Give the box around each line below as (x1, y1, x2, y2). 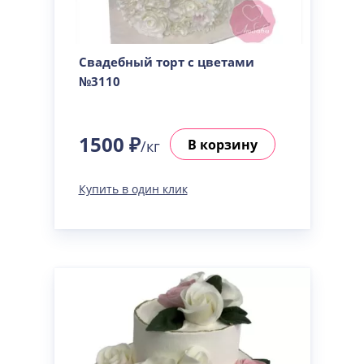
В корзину (187, 135, 258, 154)
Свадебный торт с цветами (78, 54, 254, 70)
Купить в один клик (78, 181, 188, 197)
